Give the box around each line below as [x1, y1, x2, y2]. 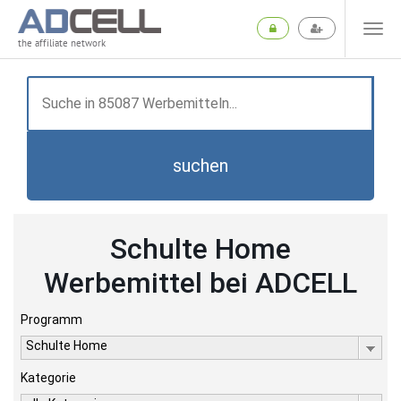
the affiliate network [18, 37, 106, 50]
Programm [21, 312, 82, 327]
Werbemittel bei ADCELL [44, 266, 357, 300]
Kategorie [21, 371, 76, 385]
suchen [173, 155, 228, 176]
